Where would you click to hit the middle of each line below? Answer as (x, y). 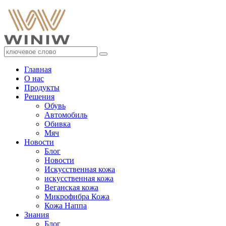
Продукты (42, 88)
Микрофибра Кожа (77, 196)
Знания (37, 215)
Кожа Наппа (66, 206)
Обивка (58, 124)
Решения (39, 97)
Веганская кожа (71, 187)
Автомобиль (66, 115)
